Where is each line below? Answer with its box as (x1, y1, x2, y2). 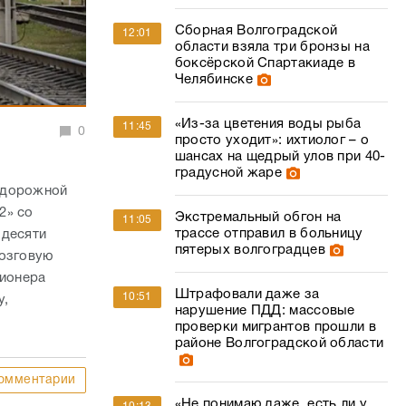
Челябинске (174, 73, 253, 86)
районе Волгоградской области (174, 337, 384, 350)
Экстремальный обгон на (174, 211, 342, 224)
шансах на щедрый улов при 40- (174, 150, 386, 163)
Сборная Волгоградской (174, 24, 338, 37)
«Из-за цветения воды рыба (174, 118, 362, 130)
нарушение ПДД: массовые (174, 304, 355, 317)
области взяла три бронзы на (174, 41, 370, 53)
